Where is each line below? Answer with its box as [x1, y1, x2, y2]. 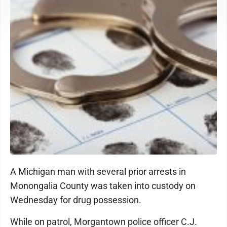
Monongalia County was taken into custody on [10, 180, 196, 191]
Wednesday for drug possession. [10, 195, 143, 205]
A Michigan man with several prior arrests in [10, 166, 186, 177]
